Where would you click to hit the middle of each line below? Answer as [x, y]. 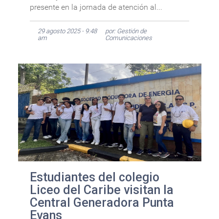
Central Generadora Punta [102, 203]
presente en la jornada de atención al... [96, 7]
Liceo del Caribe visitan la [101, 190]
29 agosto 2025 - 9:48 [67, 31]
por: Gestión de [126, 31]
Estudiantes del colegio [94, 177]
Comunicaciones [128, 38]
